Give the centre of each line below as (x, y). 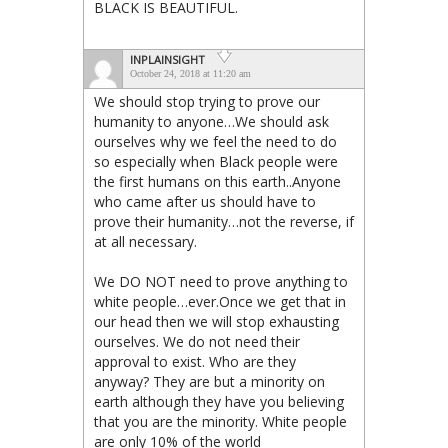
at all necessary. (145, 241)
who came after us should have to (205, 201)
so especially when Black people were (216, 161)
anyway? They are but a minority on (209, 381)
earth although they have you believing (219, 401)
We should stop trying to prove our (207, 101)
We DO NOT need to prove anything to (221, 281)
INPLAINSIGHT (167, 59)
